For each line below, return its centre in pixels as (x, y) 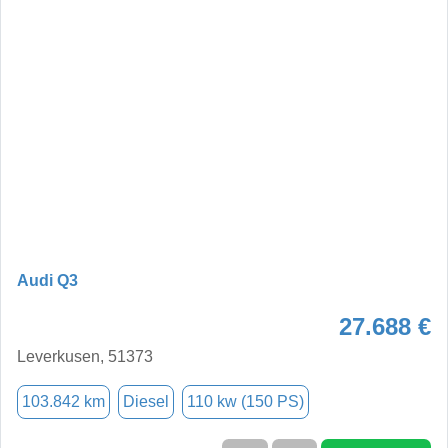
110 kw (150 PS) (245, 401)
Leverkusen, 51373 (85, 356)
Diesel (146, 401)
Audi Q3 (47, 280)
